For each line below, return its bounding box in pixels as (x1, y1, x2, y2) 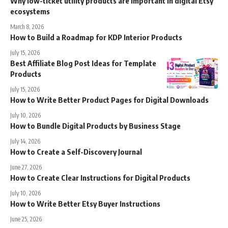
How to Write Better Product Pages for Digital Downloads (10, 95, 209, 104)
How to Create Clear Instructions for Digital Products (10, 173, 190, 182)
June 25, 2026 (10, 215, 42, 223)
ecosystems (10, 6, 50, 16)
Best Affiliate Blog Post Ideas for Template (10, 58, 156, 68)
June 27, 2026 (10, 163, 42, 171)
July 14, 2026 (10, 137, 40, 145)
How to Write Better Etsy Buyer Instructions (10, 198, 160, 208)
